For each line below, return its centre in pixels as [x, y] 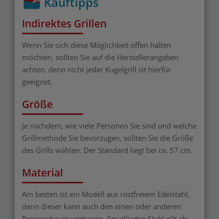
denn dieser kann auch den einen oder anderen [101, 206]
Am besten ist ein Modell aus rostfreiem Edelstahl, [106, 194]
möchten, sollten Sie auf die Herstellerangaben [100, 57]
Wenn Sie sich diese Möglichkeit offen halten [97, 45]
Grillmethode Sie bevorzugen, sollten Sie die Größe [108, 138]
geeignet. [37, 81]
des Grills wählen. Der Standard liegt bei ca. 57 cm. [107, 150]
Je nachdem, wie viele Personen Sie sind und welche [109, 125]
